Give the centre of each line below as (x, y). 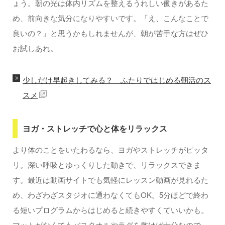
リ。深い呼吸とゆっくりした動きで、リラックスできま (107, 165)
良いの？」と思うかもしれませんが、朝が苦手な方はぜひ (110, 33)
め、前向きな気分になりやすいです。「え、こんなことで (110, 18)
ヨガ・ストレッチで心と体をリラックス (95, 129)
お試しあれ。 (35, 48)
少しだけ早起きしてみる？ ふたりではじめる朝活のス (117, 80)
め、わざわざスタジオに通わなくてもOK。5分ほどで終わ (110, 195)
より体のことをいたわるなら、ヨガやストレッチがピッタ (110, 150)
